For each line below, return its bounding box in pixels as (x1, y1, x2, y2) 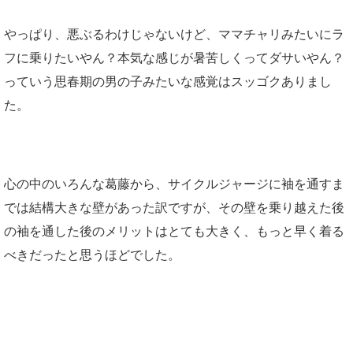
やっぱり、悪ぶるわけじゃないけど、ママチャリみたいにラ (4, 28, 344, 42)
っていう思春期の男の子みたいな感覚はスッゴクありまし (4, 75, 332, 89)
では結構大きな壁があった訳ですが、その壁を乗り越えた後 (4, 201, 344, 215)
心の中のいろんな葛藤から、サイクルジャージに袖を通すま (4, 177, 344, 191)
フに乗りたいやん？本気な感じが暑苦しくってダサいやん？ (4, 51, 344, 65)
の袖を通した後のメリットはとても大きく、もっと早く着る (4, 225, 344, 239)
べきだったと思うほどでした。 (4, 248, 180, 262)
